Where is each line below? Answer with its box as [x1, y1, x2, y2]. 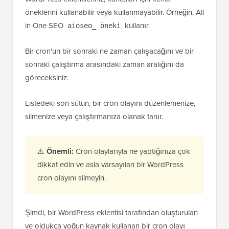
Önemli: [47, 146, 74, 157]
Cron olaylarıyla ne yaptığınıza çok [74, 146, 190, 157]
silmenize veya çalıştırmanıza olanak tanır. [25, 111, 163, 122]
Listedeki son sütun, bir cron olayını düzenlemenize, [25, 98, 195, 109]
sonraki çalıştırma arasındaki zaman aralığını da [25, 59, 184, 70]
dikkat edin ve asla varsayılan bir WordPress [37, 159, 184, 170]
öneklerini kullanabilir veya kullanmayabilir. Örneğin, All [25, 7, 204, 18]
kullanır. [123, 20, 150, 31]
